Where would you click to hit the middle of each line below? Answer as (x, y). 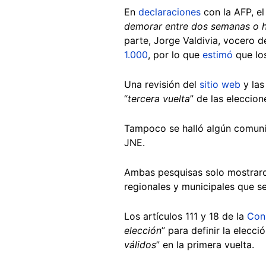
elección (143, 230)
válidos (140, 244)
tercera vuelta (159, 98)
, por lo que (175, 54)
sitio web (221, 84)
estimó (218, 54)
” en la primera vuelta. (207, 244)
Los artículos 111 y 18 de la (186, 216)
